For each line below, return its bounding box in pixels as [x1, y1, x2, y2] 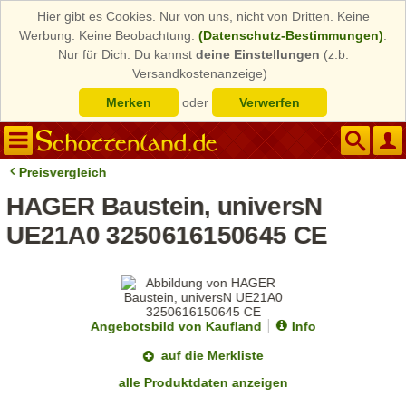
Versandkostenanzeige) [132, 66, 267, 81]
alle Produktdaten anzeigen [118, 375, 288, 391]
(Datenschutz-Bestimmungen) [198, 28, 383, 43]
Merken [106, 95, 151, 110]
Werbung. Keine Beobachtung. [19, 28, 198, 43]
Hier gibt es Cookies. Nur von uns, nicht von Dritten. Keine [36, 9, 370, 24]
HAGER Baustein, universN [6, 192, 323, 220]
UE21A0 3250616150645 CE [6, 221, 327, 249]
